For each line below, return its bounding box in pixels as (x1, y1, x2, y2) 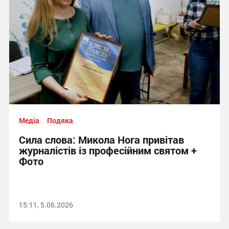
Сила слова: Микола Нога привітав (18, 133, 184, 146)
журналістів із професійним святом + (18, 144, 197, 157)
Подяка (47, 116, 73, 125)
